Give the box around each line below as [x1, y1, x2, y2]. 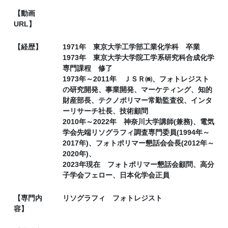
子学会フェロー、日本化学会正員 [63, 170, 169, 179]
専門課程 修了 [63, 64, 112, 72]
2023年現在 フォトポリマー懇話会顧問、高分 [63, 160, 214, 168]
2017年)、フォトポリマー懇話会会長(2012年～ [63, 138, 214, 147]
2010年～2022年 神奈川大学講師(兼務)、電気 [63, 117, 214, 126]
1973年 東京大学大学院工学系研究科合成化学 [63, 53, 214, 62]
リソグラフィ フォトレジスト [63, 193, 162, 202]
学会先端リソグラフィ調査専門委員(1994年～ [63, 128, 210, 136]
